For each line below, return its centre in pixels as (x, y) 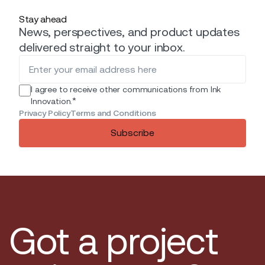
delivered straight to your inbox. (102, 48)
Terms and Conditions (113, 113)
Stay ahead (43, 20)
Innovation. (52, 101)
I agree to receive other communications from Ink (126, 90)
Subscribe (132, 133)
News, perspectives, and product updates (129, 32)
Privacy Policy (45, 113)
